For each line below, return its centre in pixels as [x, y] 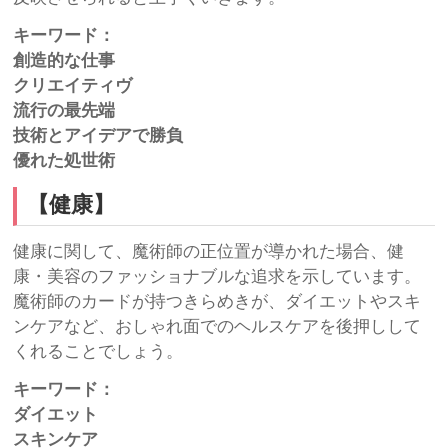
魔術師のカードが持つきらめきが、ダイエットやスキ [217, 301]
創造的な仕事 [64, 61]
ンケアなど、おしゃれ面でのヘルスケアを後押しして [217, 326]
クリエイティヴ [73, 86]
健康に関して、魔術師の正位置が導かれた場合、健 [209, 251]
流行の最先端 [64, 111]
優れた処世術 [64, 161]
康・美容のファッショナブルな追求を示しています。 [217, 276]
